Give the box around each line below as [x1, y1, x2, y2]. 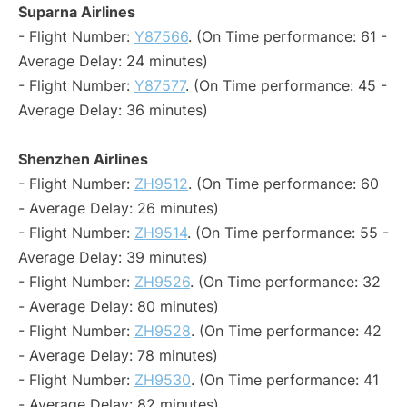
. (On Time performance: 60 [188, 174, 379, 194]
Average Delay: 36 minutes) [18, 101, 208, 120]
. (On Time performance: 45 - [185, 76, 387, 95]
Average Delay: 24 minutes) [18, 52, 208, 71]
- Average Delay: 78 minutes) [18, 346, 218, 365]
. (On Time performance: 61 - [188, 27, 387, 46]
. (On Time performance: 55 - [187, 223, 389, 243]
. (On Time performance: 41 [191, 371, 379, 390]
